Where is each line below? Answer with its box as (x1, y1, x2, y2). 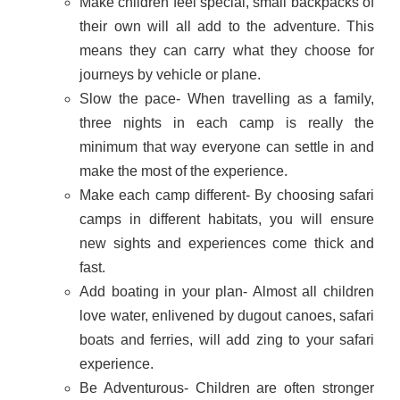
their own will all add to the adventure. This (79, 18, 374, 34)
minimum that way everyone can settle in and (79, 138, 374, 154)
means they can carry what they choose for (79, 42, 374, 58)
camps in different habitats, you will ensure (79, 211, 374, 227)
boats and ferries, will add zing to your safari (79, 331, 374, 347)
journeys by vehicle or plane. (79, 66, 261, 82)
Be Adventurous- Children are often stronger (79, 379, 374, 396)
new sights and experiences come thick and (79, 235, 374, 251)
